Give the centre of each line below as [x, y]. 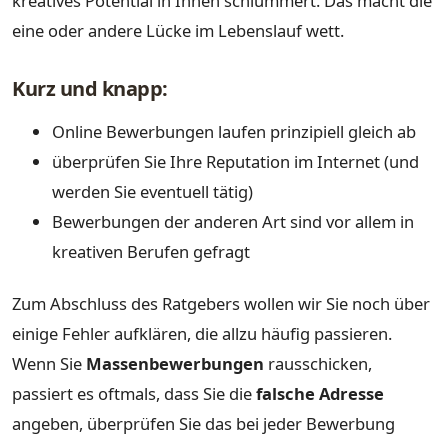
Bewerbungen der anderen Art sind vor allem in [233, 222]
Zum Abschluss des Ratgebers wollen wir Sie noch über [221, 303]
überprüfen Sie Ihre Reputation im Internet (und [235, 162]
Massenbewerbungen [175, 363]
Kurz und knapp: [90, 88]
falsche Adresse [318, 393]
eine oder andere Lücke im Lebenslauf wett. [178, 31]
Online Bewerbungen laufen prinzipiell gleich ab [234, 132]
